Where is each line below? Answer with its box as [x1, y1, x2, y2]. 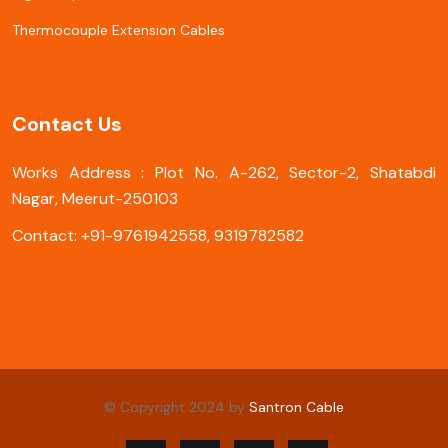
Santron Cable [249, 398, 344, 417]
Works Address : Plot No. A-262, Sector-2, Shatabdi [12, 162, 436, 184]
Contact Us [12, 111, 122, 138]
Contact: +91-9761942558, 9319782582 [12, 225, 304, 247]
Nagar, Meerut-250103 [12, 188, 178, 210]
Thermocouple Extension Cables [12, 21, 225, 40]
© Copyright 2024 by [104, 398, 249, 417]
